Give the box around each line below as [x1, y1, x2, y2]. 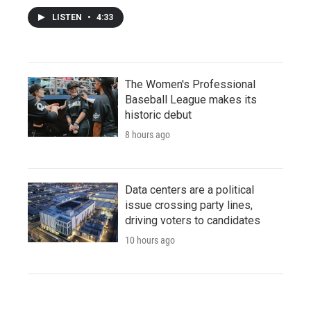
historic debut [125, 108, 192, 121]
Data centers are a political [125, 183, 254, 196]
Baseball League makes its [125, 92, 257, 106]
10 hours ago [125, 234, 175, 246]
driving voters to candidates [125, 213, 260, 227]
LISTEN [52, 12, 84, 22]
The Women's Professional [125, 77, 255, 91]
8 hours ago [125, 128, 170, 140]
